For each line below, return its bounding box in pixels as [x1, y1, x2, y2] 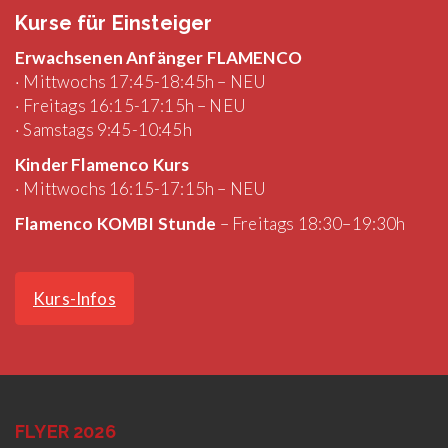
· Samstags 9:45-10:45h [15, 119, 192, 141]
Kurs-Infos [33, 288, 116, 310]
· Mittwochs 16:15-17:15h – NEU [15, 178, 267, 200]
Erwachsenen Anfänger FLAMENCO [15, 47, 302, 69]
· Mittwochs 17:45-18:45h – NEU [15, 71, 267, 93]
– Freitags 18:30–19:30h [216, 213, 406, 235]
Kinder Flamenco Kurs [15, 154, 190, 176]
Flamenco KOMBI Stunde [15, 213, 217, 235]
